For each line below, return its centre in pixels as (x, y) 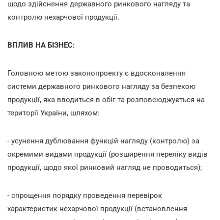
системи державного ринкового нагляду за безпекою (101, 86)
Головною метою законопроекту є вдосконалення (96, 73)
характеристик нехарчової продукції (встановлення (97, 208)
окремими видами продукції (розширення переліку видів (108, 154)
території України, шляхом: (54, 113)
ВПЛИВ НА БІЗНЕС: (41, 45)
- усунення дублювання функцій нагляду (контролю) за (103, 141)
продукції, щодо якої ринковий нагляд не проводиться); (105, 167)
